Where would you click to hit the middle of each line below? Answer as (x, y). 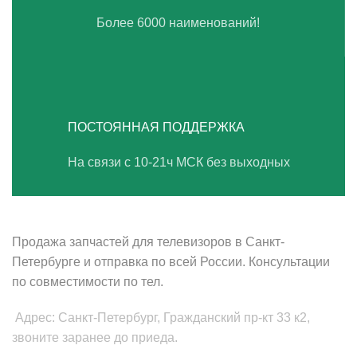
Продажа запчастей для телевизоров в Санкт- (148, 241)
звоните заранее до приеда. (95, 337)
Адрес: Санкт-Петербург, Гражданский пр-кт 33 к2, (163, 317)
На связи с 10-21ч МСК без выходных (178, 162)
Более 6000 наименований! (178, 22)
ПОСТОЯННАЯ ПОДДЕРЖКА (156, 127)
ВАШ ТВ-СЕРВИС (71, 212)
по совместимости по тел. (88, 281)
